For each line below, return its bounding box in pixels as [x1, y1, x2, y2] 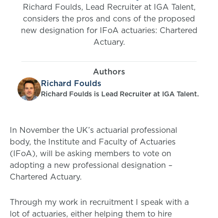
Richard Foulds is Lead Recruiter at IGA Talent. [41, 89, 199, 99]
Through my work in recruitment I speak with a [10, 197, 189, 208]
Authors [93, 66, 125, 77]
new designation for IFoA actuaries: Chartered [20, 25, 198, 36]
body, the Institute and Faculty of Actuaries [10, 136, 176, 147]
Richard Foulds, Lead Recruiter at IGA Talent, [22, 1, 196, 13]
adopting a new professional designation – [10, 160, 172, 171]
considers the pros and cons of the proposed [23, 13, 195, 24]
